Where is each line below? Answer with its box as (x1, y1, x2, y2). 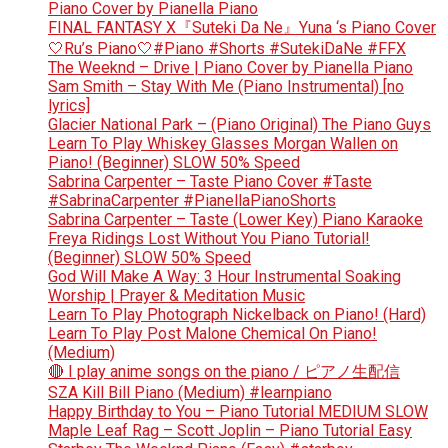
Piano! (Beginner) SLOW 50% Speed (48, 153, 300, 173)
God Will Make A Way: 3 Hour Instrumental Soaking (48, 267, 401, 287)
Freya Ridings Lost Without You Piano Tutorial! (48, 229, 370, 249)
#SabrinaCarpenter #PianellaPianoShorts (48, 191, 336, 211)
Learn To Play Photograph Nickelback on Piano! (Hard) (48, 305, 426, 325)
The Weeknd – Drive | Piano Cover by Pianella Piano (48, 58, 413, 78)
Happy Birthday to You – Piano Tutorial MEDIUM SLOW (48, 402, 428, 422)
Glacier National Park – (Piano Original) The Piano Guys (48, 115, 431, 135)
